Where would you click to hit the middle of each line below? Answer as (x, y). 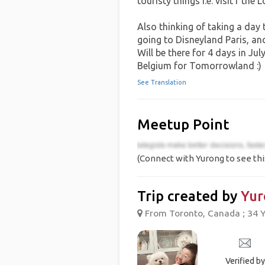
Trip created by (189, 196)
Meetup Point (183, 125)
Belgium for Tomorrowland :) (199, 66)
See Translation (161, 82)
